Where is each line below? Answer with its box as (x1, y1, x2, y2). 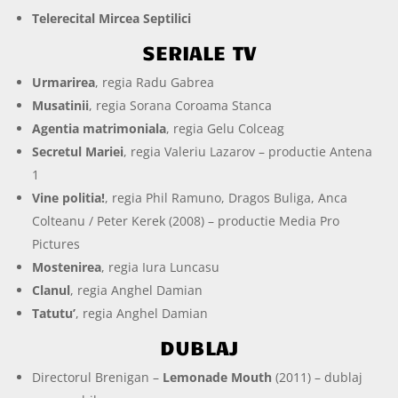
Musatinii (32, 96, 90, 114)
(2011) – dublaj (272, 368, 363, 386)
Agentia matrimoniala (32, 119, 167, 137)
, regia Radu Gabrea (95, 73, 215, 91)
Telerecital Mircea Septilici (32, 9, 192, 27)
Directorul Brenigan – (32, 368, 163, 386)
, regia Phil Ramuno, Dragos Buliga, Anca (105, 188, 348, 206)
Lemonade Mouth (163, 368, 273, 386)
